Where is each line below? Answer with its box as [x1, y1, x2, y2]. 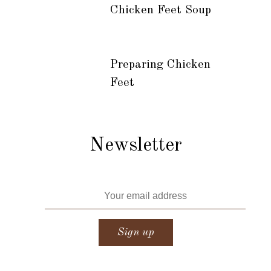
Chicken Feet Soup [110, 4, 211, 17]
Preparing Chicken [109, 59, 211, 71]
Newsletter [89, 136, 182, 156]
